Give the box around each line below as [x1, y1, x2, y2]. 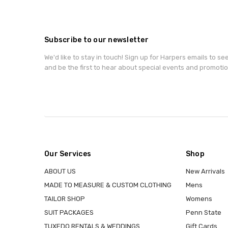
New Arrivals [185, 167, 225, 176]
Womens [185, 195, 212, 203]
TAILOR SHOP [44, 195, 85, 203]
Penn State [185, 209, 221, 217]
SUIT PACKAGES [44, 209, 94, 217]
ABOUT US [44, 167, 76, 176]
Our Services [44, 150, 91, 159]
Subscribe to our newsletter [44, 36, 149, 45]
